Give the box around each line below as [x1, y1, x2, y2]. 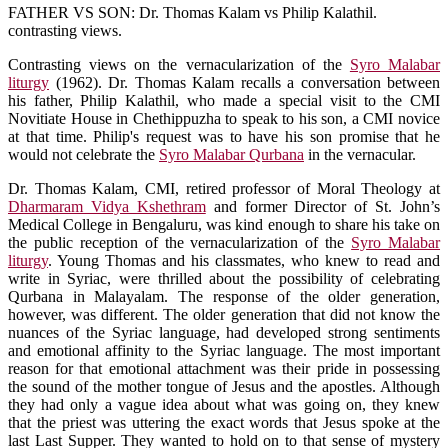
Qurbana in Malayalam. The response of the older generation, [8, 287, 440, 305]
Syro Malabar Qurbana [159, 145, 304, 163]
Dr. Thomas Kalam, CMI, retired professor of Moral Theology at [8, 179, 440, 197]
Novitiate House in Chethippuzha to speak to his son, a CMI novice [8, 109, 440, 127]
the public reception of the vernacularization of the [8, 233, 352, 251]
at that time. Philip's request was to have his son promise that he [8, 127, 440, 145]
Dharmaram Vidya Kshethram [8, 197, 206, 215]
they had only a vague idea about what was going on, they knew [8, 395, 440, 413]
